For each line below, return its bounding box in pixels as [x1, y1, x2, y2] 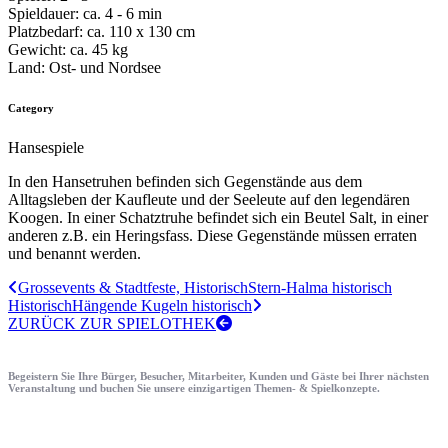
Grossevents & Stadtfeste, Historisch [18, 278, 248, 296]
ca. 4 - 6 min [79, 4, 162, 22]
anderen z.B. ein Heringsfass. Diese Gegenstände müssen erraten [8, 226, 417, 244]
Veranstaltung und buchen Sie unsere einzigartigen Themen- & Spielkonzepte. [8, 381, 380, 394]
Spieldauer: [8, 4, 79, 22]
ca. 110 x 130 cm [83, 22, 195, 40]
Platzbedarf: [8, 22, 83, 40]
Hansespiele [8, 138, 84, 156]
